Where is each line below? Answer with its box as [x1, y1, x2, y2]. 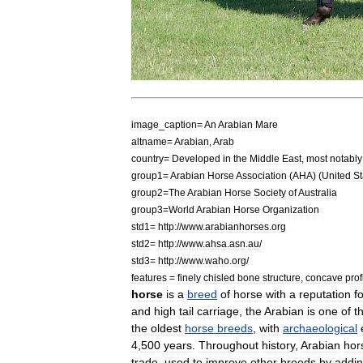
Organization [263, 203, 319, 215]
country [131, 152, 164, 164]
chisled [203, 271, 235, 283]
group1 [131, 169, 163, 181]
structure [263, 271, 301, 283]
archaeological [283, 321, 357, 335]
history [262, 338, 295, 352]
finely [177, 271, 201, 283]
